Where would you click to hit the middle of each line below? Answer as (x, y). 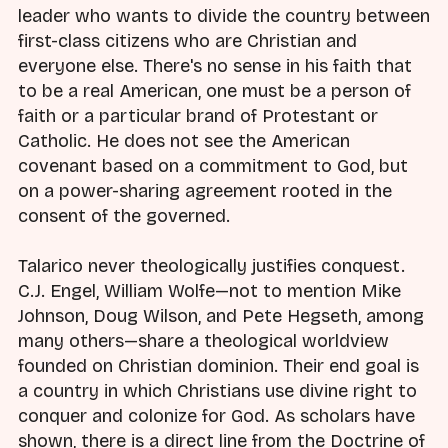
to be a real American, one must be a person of (214, 90)
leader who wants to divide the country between (224, 15)
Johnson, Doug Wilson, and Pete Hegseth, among (221, 315)
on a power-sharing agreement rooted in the (205, 190)
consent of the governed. (124, 215)
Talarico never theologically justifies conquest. (211, 265)
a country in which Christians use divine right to (217, 390)
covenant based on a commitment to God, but (213, 165)
